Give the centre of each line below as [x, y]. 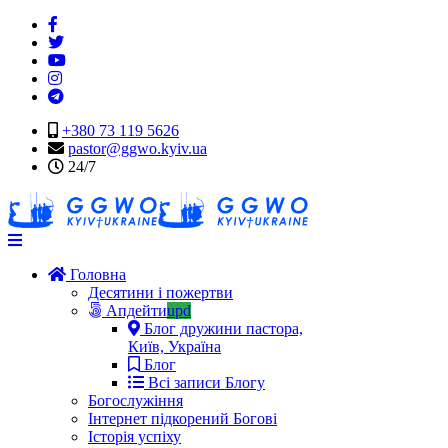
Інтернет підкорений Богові [182, 418]
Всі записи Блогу [204, 382]
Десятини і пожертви [160, 292]
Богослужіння [135, 400]
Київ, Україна [174, 346]
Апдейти [134, 310]
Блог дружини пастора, [221, 328]
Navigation [56, 239]
